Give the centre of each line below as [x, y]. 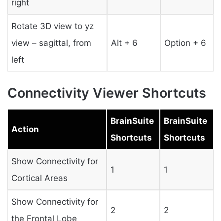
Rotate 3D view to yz [52, 26]
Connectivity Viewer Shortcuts [107, 93]
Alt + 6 [124, 43]
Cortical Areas [39, 178]
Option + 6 [185, 43]
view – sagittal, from [51, 43]
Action [25, 129]
